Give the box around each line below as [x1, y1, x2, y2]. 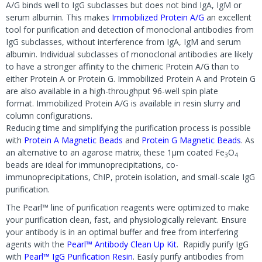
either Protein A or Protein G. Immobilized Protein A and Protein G [6, 73, 256, 84]
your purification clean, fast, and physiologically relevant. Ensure [6, 214, 247, 225]
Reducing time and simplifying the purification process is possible [6, 122, 251, 133]
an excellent [204, 12, 251, 23]
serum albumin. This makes [6, 12, 112, 23]
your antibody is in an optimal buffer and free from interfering [6, 226, 238, 237]
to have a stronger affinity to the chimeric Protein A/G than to [6, 61, 239, 72]
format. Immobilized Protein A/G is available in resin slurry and [6, 98, 240, 109]
